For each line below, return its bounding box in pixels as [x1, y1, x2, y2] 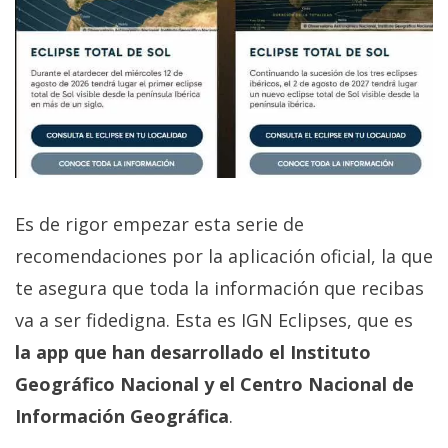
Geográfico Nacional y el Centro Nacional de [15, 372, 414, 397]
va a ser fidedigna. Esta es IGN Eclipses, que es [15, 308, 413, 333]
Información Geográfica [15, 404, 229, 429]
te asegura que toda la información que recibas [15, 276, 424, 301]
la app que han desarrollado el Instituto [15, 340, 371, 365]
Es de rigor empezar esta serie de [15, 212, 304, 237]
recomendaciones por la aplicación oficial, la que [15, 244, 433, 269]
